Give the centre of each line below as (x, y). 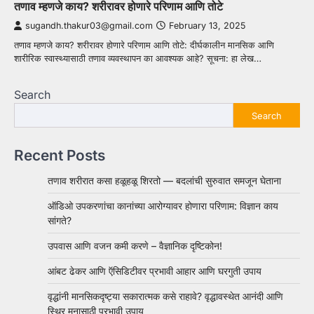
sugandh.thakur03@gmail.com (89, 26)
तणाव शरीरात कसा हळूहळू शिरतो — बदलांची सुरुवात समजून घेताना (164, 181)
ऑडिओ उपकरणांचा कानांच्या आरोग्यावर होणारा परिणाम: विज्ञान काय (163, 206)
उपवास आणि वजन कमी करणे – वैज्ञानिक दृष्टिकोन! (135, 246)
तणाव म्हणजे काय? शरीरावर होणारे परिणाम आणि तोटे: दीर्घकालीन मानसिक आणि (144, 45)
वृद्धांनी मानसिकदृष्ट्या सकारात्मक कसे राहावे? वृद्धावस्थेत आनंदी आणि (165, 296)
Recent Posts (60, 156)
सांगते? (60, 221)
